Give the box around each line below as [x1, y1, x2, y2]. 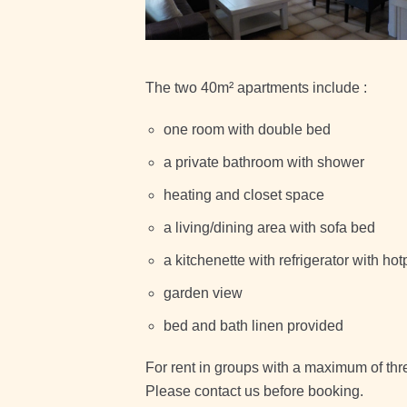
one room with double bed [163, 122, 331, 137]
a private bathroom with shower [163, 154, 364, 170]
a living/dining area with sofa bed [163, 220, 375, 235]
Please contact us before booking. [144, 383, 363, 399]
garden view [163, 285, 243, 301]
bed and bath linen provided [163, 318, 343, 333]
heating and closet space [163, 187, 324, 203]
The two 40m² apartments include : [144, 80, 367, 95]
